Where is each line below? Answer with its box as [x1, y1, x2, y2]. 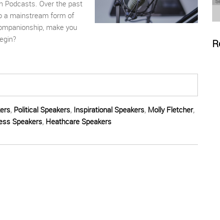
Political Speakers [14, 105, 70, 115]
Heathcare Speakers [46, 116, 111, 127]
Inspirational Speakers [74, 105, 144, 115]
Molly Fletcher [148, 105, 193, 115]
